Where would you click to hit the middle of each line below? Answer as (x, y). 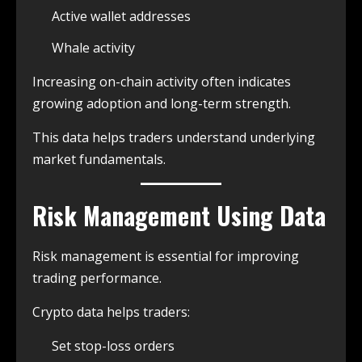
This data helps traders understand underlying (174, 138)
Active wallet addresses (121, 17)
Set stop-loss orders (113, 346)
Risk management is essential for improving (166, 257)
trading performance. (97, 278)
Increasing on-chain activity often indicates (162, 82)
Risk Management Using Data (179, 216)
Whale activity (93, 48)
